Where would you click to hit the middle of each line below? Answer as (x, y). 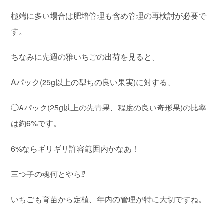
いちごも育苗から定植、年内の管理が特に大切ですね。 (109, 199)
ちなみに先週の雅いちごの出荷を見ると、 (85, 57)
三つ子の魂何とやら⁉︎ (48, 174)
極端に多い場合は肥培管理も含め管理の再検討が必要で (109, 16)
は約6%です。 (36, 123)
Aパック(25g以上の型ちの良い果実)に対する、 (93, 82)
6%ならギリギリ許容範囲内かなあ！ (75, 149)
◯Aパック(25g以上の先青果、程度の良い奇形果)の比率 (109, 108)
